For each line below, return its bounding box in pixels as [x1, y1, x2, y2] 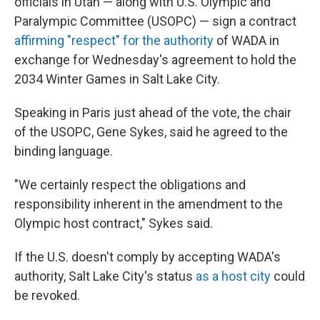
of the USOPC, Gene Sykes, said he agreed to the [14, 124, 288, 139]
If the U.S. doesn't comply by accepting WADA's [14, 249, 281, 264]
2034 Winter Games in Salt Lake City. [14, 71, 220, 86]
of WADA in [214, 33, 279, 48]
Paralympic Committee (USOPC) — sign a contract [14, 14, 296, 29]
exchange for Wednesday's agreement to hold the [14, 52, 296, 67]
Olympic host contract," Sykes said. [14, 216, 213, 231]
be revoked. [14, 288, 80, 303]
